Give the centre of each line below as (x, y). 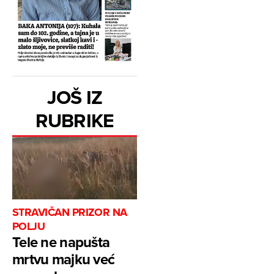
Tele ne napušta (61, 242)
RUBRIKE (75, 120)
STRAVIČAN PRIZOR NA (70, 213)
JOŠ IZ (75, 97)
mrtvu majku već (64, 259)
